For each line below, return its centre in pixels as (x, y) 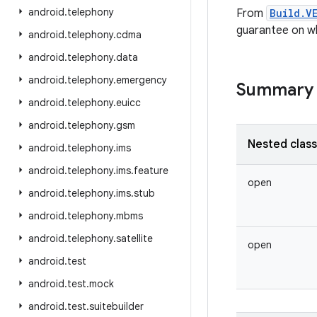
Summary (275, 90)
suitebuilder (116, 306)
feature (151, 171)
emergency (142, 80)
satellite (134, 238)
